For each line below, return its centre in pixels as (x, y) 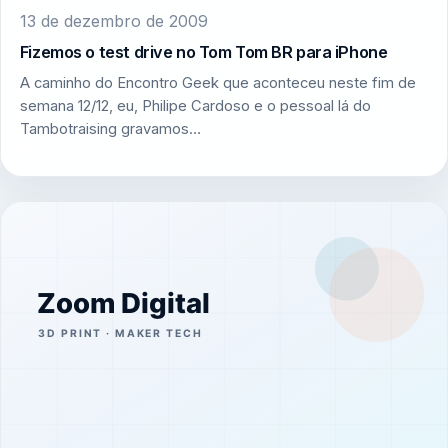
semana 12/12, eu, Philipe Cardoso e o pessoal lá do (195, 106)
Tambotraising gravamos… (110, 129)
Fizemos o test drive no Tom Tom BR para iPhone (203, 51)
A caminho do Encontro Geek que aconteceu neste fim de (217, 83)
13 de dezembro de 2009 (113, 20)
